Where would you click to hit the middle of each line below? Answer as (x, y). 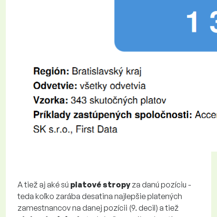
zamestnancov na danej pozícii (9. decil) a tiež (98, 208)
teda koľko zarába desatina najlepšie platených (100, 196)
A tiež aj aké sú (44, 185)
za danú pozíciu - (161, 185)
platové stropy (100, 185)
